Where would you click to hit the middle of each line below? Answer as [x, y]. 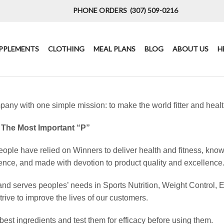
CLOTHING [66, 49]
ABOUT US [190, 49]
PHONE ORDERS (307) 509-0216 [125, 10]
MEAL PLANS [115, 49]
